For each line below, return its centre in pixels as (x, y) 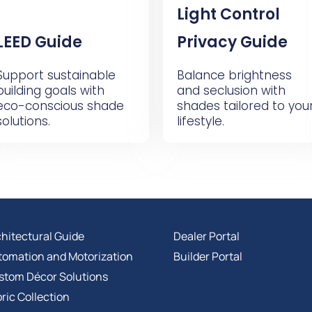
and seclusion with (231, 91)
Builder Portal (208, 256)
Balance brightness (234, 75)
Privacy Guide (232, 42)
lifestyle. (201, 121)
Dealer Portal (206, 236)
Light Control (228, 14)
